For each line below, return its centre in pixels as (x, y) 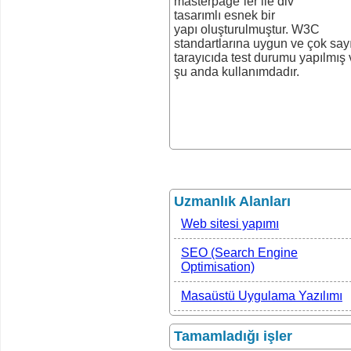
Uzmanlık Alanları (232, 201)
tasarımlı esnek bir (224, 15)
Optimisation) (218, 266)
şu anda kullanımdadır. (237, 71)
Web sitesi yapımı (230, 223)
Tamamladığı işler (233, 336)
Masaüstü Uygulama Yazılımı (262, 295)
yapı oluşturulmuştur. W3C (247, 29)
